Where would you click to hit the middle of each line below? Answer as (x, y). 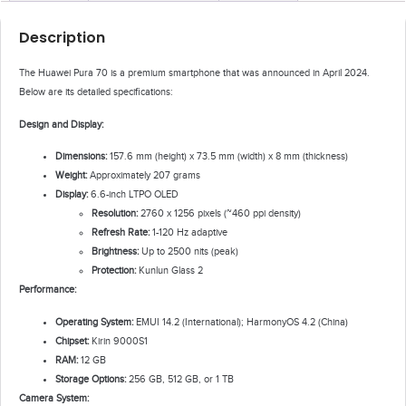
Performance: (48, 290)
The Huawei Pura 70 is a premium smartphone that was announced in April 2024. (194, 73)
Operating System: (94, 321)
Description (62, 38)
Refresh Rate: (121, 232)
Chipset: (72, 340)
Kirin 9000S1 (118, 340)
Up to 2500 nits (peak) (188, 251)
